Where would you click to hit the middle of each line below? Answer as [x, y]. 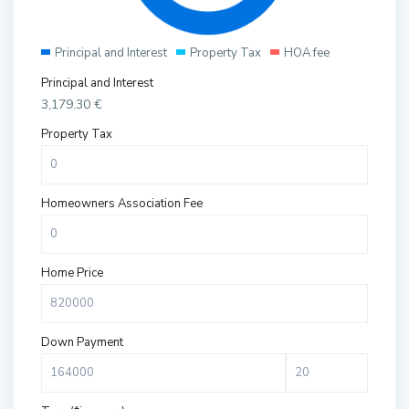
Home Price [73, 273]
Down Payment [83, 343]
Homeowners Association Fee [122, 204]
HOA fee [307, 53]
